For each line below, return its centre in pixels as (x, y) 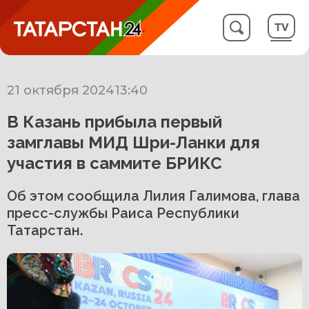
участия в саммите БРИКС (114, 163)
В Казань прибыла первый (114, 122)
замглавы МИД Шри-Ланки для (133, 142)
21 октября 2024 (61, 90)
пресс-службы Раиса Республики (123, 213)
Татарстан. (45, 230)
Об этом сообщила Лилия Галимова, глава (153, 196)
